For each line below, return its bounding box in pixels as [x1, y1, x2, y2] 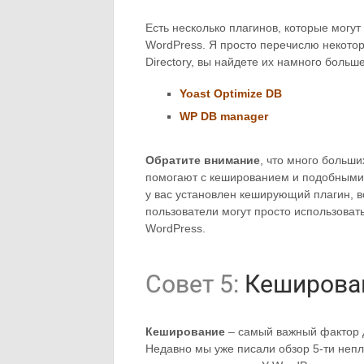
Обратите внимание [145, 154, 260, 167]
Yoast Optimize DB [180, 87, 282, 100]
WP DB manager [180, 110, 268, 123]
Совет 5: [145, 270, 239, 299]
